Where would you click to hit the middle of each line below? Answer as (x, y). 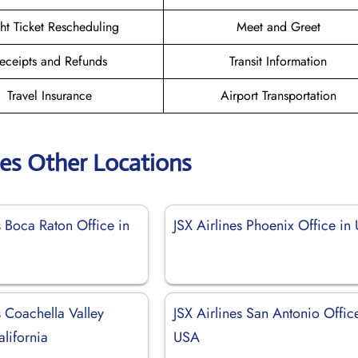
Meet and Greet (278, 26)
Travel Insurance (49, 95)
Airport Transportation (278, 95)
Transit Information (278, 61)
